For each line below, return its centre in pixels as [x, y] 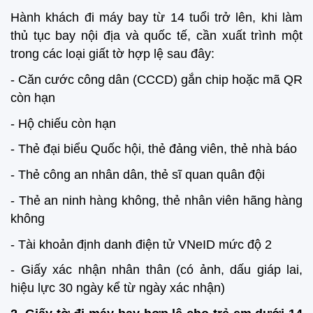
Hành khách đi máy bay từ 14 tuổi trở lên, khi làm [156, 18]
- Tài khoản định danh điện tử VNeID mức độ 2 [141, 244]
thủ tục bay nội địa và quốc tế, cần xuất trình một [156, 36]
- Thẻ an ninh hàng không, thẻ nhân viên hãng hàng [156, 200]
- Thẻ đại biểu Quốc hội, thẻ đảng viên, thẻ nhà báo [154, 149]
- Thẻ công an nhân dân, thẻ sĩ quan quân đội [138, 175]
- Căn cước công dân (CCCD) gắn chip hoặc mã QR [156, 79]
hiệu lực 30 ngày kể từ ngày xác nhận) [118, 288]
